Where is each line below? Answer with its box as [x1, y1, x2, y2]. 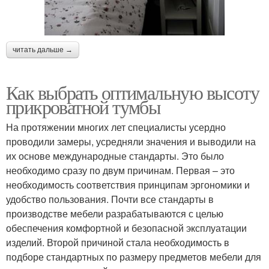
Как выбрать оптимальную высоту [6, 79, 259, 105]
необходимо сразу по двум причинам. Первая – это [6, 163, 235, 177]
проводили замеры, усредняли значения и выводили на [6, 134, 256, 148]
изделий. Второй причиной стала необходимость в [6, 235, 229, 249]
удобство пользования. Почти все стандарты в [6, 192, 214, 206]
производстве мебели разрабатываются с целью [6, 206, 223, 220]
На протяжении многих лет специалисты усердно [6, 119, 226, 134]
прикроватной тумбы [6, 93, 161, 119]
